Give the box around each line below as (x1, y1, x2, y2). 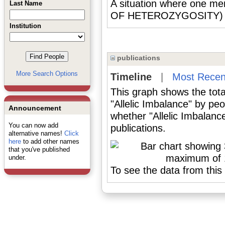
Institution (9, 22, 41, 30)
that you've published (8, 146, 70, 153)
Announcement (8, 104, 61, 112)
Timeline (110, 71, 152, 82)
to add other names (21, 138, 79, 145)
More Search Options (16, 70, 78, 77)
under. (8, 154, 26, 161)
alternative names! (8, 130, 64, 137)
